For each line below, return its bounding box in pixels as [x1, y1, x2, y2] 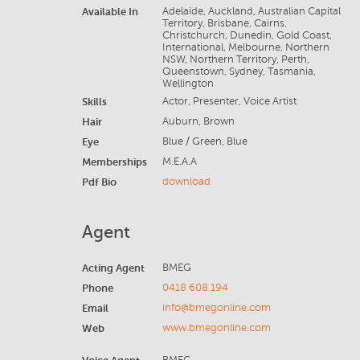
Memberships [82, 156, 147, 168]
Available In [82, 6, 138, 18]
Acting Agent [82, 262, 145, 274]
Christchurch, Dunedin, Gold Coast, [162, 30, 332, 41]
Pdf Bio [82, 176, 117, 188]
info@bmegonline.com [162, 302, 271, 313]
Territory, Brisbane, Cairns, [162, 18, 287, 29]
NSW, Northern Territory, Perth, [162, 54, 309, 65]
